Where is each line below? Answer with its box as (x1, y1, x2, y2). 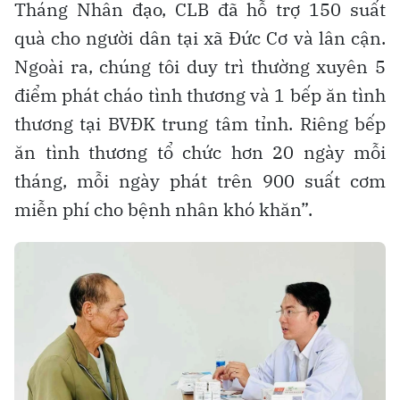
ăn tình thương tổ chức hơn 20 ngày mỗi (14, 139, 386, 164)
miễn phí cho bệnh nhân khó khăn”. (14, 196, 312, 221)
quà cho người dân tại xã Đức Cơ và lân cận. (14, 25, 386, 50)
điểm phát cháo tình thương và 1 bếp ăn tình (14, 82, 386, 107)
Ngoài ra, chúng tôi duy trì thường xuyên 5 (14, 54, 386, 79)
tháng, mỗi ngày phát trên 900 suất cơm (14, 168, 386, 193)
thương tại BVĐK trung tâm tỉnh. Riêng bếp (14, 111, 386, 136)
